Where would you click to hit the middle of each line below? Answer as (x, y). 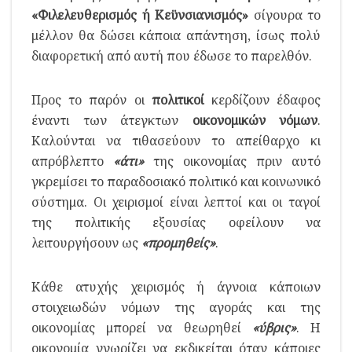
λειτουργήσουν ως (86, 242)
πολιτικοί (178, 99)
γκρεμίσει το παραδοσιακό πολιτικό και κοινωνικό (176, 181)
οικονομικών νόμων (255, 120)
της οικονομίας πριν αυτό (232, 161)
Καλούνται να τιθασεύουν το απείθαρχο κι (176, 140)
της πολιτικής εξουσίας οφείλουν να (176, 222)
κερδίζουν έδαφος (262, 99)
